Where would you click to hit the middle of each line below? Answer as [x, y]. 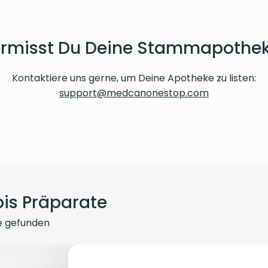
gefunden [26, 223]
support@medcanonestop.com [134, 93]
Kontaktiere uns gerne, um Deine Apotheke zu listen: [134, 78]
